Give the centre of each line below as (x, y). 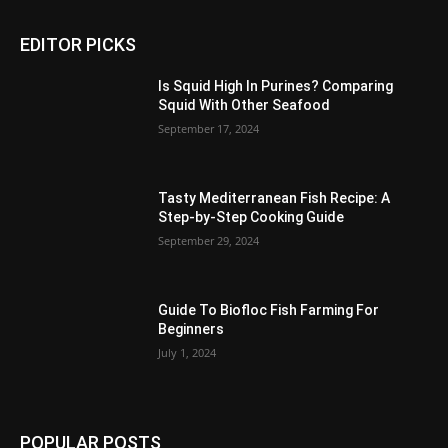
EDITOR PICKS (78, 45)
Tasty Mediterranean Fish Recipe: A (274, 198)
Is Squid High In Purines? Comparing (276, 86)
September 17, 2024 (209, 129)
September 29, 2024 (209, 241)
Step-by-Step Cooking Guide (251, 217)
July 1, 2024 (187, 352)
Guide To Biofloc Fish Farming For (269, 309)
